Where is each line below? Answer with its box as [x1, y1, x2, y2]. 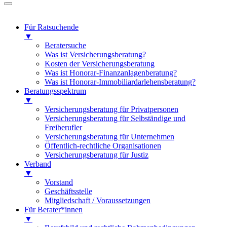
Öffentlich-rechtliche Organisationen [45, 141, 161, 150]
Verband [24, 159, 51, 168]
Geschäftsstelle [45, 186, 92, 196]
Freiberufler [45, 123, 82, 132]
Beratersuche [45, 41, 86, 50]
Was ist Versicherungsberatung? [45, 50, 146, 59]
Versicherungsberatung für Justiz [45, 150, 148, 159]
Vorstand [45, 177, 73, 186]
